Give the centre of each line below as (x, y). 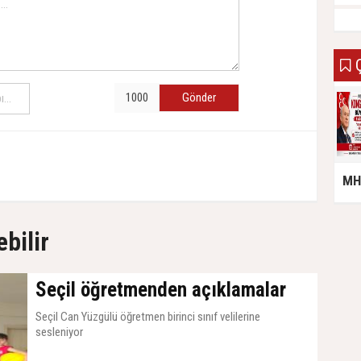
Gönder (199, 98)
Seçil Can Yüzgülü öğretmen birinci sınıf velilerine (148, 317)
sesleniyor (59, 332)
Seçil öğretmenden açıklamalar (161, 290)
